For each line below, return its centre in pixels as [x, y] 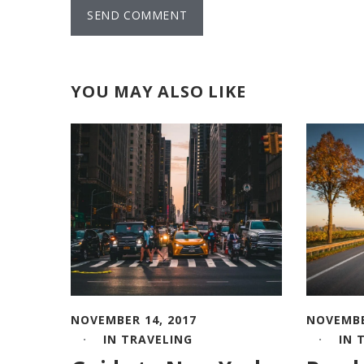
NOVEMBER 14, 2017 [134, 319]
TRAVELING [157, 339]
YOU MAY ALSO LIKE [158, 92]
